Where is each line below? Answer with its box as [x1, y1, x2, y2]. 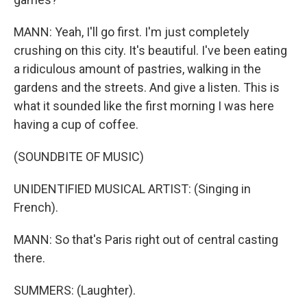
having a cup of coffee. [14, 117, 138, 132]
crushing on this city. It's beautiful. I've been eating [14, 43, 287, 58]
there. [14, 251, 45, 265]
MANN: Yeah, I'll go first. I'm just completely [14, 25, 249, 39]
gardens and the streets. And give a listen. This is [14, 80, 280, 95]
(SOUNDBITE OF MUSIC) [14, 149, 144, 164]
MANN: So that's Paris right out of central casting [14, 232, 278, 247]
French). [14, 200, 58, 214]
